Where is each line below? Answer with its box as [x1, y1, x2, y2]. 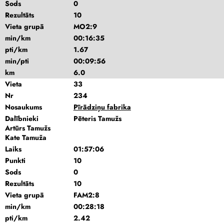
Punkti [5, 155, 25, 165]
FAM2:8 [73, 190, 99, 200]
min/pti [5, 56, 29, 66]
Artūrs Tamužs [5, 123, 50, 133]
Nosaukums [5, 102, 42, 112]
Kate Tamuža [5, 132, 46, 142]
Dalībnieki [5, 113, 38, 123]
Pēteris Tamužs [73, 113, 121, 123]
